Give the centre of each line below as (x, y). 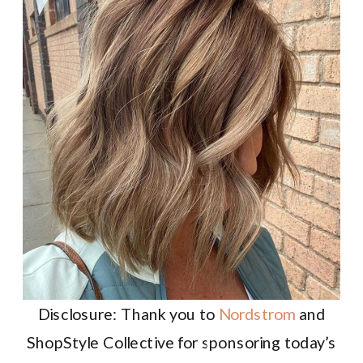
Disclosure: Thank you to (128, 314)
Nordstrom (257, 314)
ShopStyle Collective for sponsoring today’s (181, 342)
